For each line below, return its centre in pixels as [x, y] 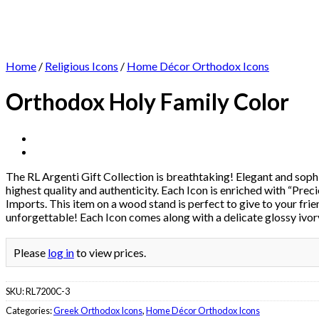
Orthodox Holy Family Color [147, 102]
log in [61, 252]
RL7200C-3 [48, 291]
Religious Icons [82, 66]
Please [31, 252]
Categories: [30, 310]
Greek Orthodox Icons [98, 310]
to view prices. [110, 252]
